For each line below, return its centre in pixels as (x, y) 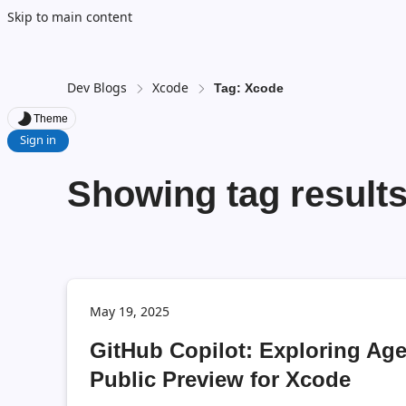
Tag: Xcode (249, 88)
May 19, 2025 (130, 311)
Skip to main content (70, 17)
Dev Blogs (97, 87)
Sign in (38, 140)
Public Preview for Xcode (221, 379)
